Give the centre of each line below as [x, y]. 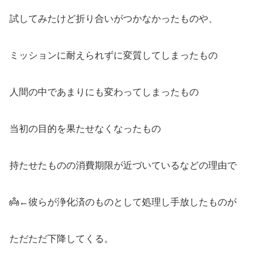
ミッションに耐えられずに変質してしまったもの [114, 55]
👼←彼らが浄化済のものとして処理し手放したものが [123, 202]
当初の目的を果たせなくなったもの [85, 128]
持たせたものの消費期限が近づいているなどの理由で [123, 165]
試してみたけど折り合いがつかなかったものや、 [114, 18]
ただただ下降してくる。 [62, 238]
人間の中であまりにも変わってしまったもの [104, 92]
